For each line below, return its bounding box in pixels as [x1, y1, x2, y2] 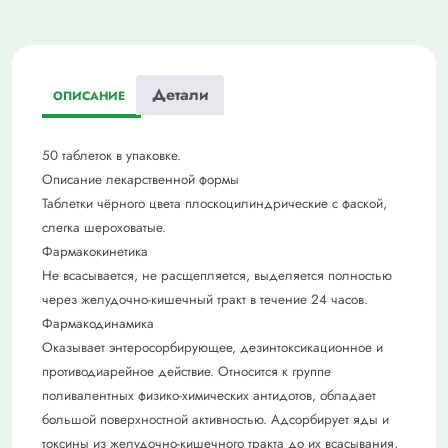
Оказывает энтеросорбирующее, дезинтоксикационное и [42, 337, 383, 357]
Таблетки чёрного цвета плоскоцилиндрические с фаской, [42, 193, 387, 213]
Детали [152, 82, 208, 106]
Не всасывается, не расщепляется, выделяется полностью [42, 265, 392, 285]
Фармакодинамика [42, 313, 154, 333]
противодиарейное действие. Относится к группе [42, 361, 331, 381]
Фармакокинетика [42, 241, 148, 261]
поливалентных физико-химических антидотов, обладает [42, 385, 376, 405]
